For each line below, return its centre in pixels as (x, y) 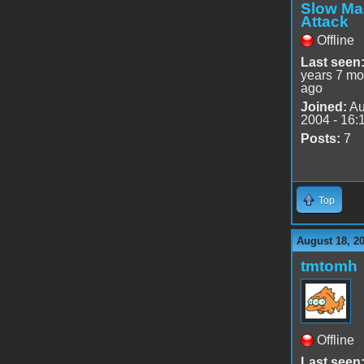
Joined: (323, 106)
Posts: (320, 138)
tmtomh (329, 266)
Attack (324, 21)
